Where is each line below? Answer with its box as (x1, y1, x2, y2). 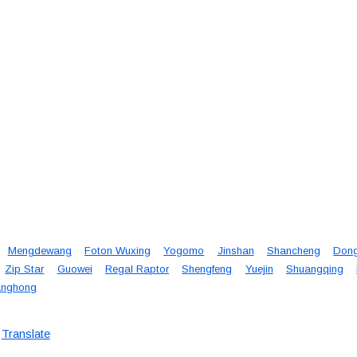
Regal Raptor (104, 263, 169, 276)
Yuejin (245, 263, 273, 276)
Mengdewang (7, 245, 72, 257)
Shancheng (266, 245, 320, 257)
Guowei (57, 263, 92, 276)
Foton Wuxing (84, 245, 151, 257)
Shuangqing (285, 263, 343, 276)
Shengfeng (182, 263, 233, 276)
